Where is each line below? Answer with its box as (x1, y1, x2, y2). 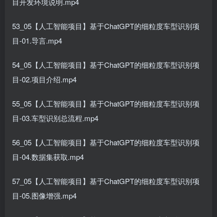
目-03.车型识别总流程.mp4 (12, 113, 98, 123)
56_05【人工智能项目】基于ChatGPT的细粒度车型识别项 (12, 137, 200, 147)
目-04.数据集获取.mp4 (12, 152, 84, 162)
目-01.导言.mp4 (12, 35, 62, 46)
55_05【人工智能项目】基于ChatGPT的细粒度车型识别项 (12, 98, 200, 108)
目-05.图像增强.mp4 (12, 190, 77, 201)
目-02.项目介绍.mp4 (12, 74, 77, 84)
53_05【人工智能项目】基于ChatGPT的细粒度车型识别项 (12, 21, 200, 31)
